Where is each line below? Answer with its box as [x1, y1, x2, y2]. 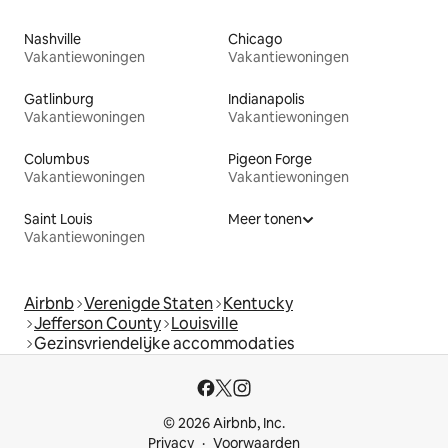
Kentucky [223, 292, 293, 314]
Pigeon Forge [228, 149, 312, 168]
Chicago [228, 29, 282, 48]
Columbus [24, 149, 90, 168]
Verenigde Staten [84, 292, 213, 314]
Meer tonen [228, 209, 302, 228]
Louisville [171, 312, 238, 334]
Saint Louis [24, 209, 93, 228]
